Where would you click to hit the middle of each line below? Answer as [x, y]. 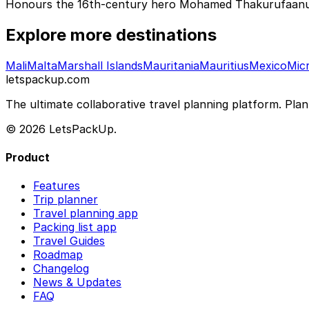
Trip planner [66, 200]
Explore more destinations [111, 34]
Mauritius [224, 65]
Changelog [61, 269]
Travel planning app [86, 213]
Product [28, 157]
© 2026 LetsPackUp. [61, 129]
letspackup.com [48, 79]
